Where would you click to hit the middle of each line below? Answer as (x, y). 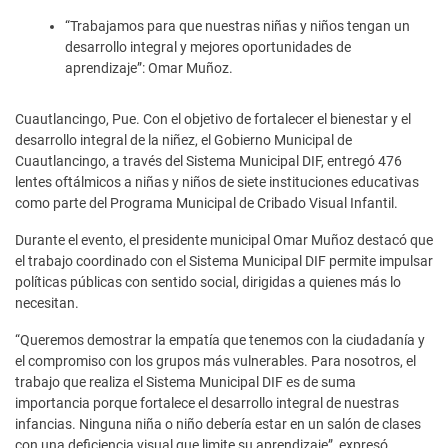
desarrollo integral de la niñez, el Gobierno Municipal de (183, 139)
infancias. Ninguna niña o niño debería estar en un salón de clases (218, 423)
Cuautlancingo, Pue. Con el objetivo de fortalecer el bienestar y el (213, 118)
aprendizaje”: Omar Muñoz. (149, 67)
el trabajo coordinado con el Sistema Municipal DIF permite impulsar (224, 260)
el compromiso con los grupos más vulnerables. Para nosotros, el (215, 360)
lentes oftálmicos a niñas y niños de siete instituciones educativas (217, 181)
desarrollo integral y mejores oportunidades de (208, 46)
